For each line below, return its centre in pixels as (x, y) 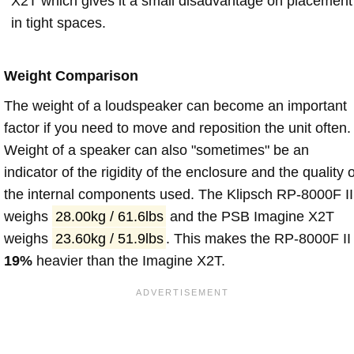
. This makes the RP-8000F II (259, 238)
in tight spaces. (58, 23)
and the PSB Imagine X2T (250, 216)
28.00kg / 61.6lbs (109, 216)
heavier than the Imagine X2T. (129, 260)
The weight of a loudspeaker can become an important (175, 105)
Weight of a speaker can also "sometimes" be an (156, 150)
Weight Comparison (71, 75)
